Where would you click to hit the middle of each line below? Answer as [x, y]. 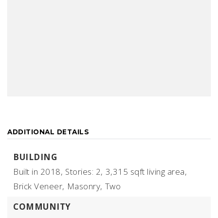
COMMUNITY [42, 207]
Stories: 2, [84, 172]
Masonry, [85, 186]
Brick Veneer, [39, 186]
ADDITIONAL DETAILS [48, 132]
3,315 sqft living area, [146, 172]
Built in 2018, [38, 172]
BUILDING [35, 157]
